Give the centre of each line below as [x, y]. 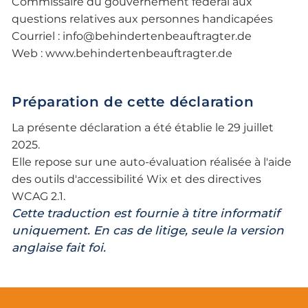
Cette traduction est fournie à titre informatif [146, 213]
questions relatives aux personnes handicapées [143, 19]
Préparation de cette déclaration [133, 101]
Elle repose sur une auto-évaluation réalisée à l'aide [152, 162]
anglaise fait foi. [59, 248]
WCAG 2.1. [39, 197]
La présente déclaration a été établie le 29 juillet [143, 128]
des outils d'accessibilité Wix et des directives [137, 179]
